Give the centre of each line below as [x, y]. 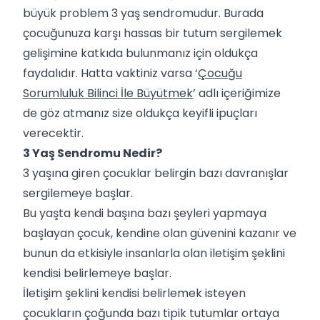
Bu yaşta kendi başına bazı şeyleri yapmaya [145, 213]
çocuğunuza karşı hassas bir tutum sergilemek [152, 33]
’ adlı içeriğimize [237, 93]
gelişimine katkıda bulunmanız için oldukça [140, 53]
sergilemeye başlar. [79, 193]
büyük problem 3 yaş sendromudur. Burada [143, 13]
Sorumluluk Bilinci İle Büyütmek [108, 93]
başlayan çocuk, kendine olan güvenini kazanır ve [160, 233]
